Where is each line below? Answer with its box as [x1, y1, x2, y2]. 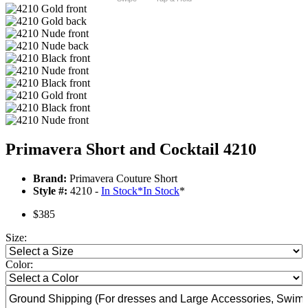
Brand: [33, 173, 67, 185]
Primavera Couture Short [67, 173, 177, 185]
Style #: [33, 185, 67, 197]
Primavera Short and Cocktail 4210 [5, 140, 256, 159]
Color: [5, 258, 33, 271]
